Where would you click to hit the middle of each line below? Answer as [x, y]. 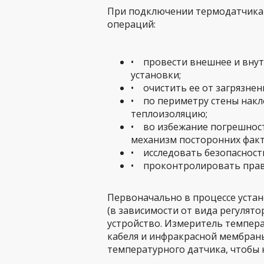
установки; [156, 75]
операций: [131, 24]
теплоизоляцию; [169, 114]
